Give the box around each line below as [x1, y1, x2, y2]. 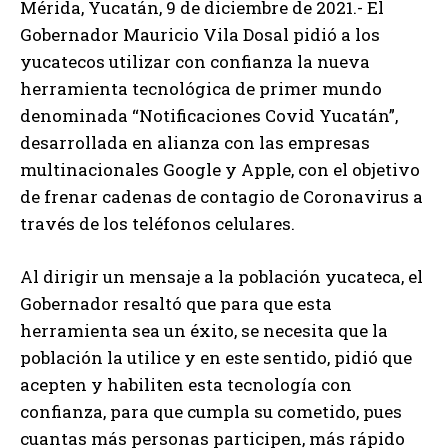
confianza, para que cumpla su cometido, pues [20, 400, 402, 424]
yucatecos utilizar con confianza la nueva [20, 50, 370, 74]
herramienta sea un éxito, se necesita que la [20, 319, 388, 343]
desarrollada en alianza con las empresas [20, 131, 370, 155]
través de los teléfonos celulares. [20, 212, 295, 236]
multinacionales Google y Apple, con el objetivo [20, 158, 420, 182]
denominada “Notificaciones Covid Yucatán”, [20, 104, 398, 128]
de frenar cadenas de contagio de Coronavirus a [20, 185, 423, 209]
